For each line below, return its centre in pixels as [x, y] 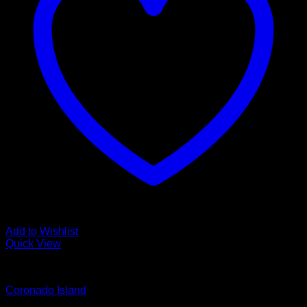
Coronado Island [46, 290]
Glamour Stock [41, 267]
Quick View [33, 244]
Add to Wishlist [42, 231]
